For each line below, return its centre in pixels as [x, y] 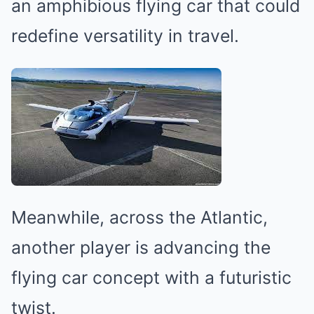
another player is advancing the [141, 247]
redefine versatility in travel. [125, 36]
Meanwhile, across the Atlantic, [139, 217]
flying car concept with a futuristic [151, 278]
